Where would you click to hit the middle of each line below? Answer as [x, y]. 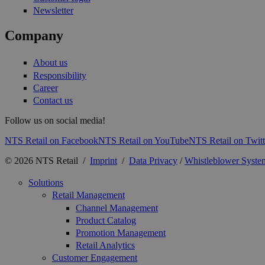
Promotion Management [121, 232]
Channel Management [117, 208]
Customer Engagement [95, 258]
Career [46, 88]
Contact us [53, 100]
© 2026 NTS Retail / [47, 161]
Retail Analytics [105, 245]
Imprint [104, 161]
